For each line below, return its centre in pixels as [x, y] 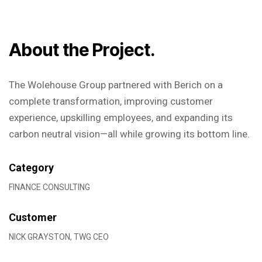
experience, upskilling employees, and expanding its [121, 118]
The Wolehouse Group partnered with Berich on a [116, 85]
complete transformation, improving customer [111, 101]
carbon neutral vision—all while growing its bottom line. [129, 134]
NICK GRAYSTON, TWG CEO [59, 237]
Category [31, 168]
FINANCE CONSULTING [49, 187]
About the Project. [82, 50]
